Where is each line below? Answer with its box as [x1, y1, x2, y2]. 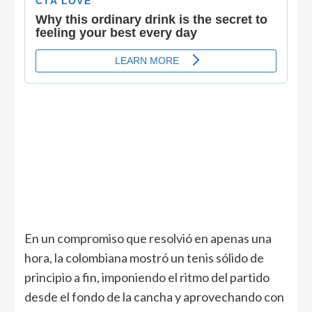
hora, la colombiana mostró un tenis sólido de [24, 249, 264, 265]
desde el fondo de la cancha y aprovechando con [24, 288, 284, 304]
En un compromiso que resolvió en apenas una [24, 230, 272, 246]
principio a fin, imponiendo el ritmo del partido [24, 269, 270, 285]
